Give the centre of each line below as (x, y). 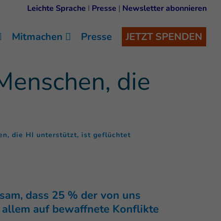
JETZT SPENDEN (164, 37)
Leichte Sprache (56, 8)
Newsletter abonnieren (165, 8)
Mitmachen (37, 37)
